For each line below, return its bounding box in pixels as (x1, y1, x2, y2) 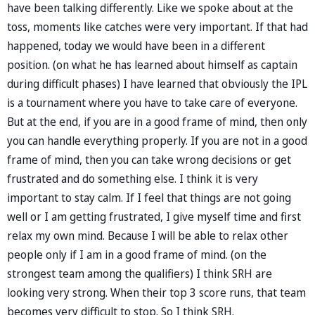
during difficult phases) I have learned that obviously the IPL (7, 75, 307, 91)
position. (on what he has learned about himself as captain (7, 56, 297, 72)
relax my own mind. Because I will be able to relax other (7, 227, 288, 243)
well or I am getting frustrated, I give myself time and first (7, 208, 301, 224)
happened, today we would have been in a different (7, 37, 265, 53)
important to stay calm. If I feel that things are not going (7, 189, 291, 205)
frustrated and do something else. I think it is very (7, 170, 258, 186)
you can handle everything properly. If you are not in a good (7, 132, 307, 148)
